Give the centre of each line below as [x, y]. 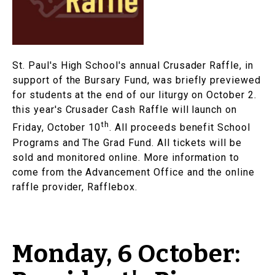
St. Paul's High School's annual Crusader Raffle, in [133, 66]
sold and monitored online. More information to [126, 157]
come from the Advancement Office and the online [134, 172]
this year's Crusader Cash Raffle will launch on [125, 110]
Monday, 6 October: [127, 254]
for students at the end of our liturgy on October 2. [136, 95]
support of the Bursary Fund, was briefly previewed [137, 80]
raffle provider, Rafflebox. [78, 187]
